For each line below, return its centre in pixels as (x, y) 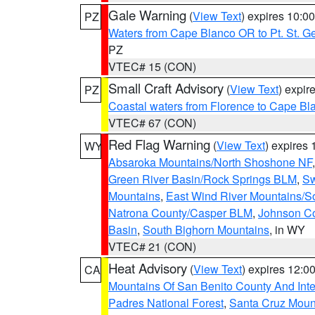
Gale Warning (147, 15)
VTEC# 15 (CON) (152, 66)
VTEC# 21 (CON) (152, 246)
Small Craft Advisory (166, 88)
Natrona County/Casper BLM (180, 213)
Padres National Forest (166, 303)
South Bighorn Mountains (206, 230)
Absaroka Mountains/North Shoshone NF (210, 162)
